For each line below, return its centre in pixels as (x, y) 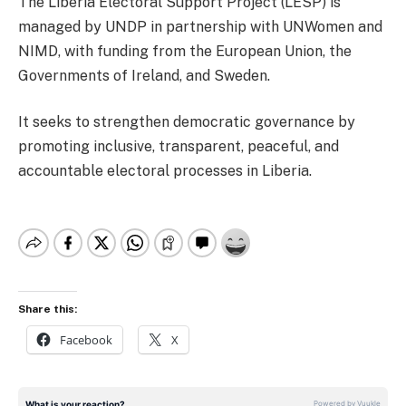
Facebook (86, 340)
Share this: (48, 309)
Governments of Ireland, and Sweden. (144, 75)
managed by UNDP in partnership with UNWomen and (200, 26)
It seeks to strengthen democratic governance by (187, 122)
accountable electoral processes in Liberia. (165, 171)
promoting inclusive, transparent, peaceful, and (179, 147)
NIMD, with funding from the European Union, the (185, 51)
